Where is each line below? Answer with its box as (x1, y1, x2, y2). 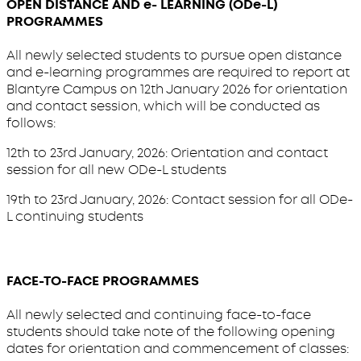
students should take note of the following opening (6, 322, 335, 340)
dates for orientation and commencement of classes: (6, 339, 349, 357)
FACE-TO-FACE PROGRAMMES (6, 272, 199, 289)
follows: (6, 114, 56, 132)
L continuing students (6, 208, 143, 226)
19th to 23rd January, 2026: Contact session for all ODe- (6, 191, 353, 209)
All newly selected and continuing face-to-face (6, 305, 311, 323)
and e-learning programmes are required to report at (6, 64, 350, 81)
